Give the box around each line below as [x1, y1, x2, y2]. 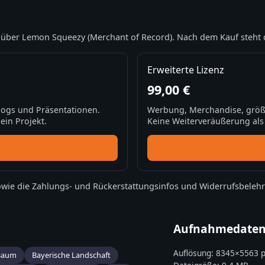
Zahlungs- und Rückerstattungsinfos [32, 180, 179, 192]
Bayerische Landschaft [32, 250, 111, 261]
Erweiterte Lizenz [147, 63, 224, 77]
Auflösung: [173, 247, 216, 259]
